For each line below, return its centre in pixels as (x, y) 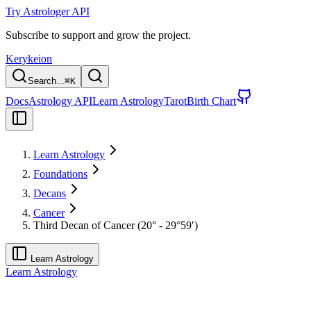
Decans (50, 193)
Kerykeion (29, 59)
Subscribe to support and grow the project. (98, 35)
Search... (46, 81)
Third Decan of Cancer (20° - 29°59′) (116, 225)
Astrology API (60, 101)
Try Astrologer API (48, 11)
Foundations (60, 174)
